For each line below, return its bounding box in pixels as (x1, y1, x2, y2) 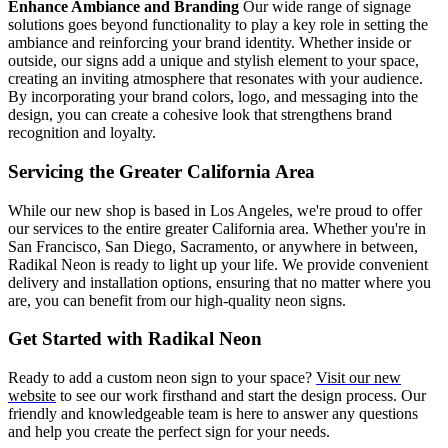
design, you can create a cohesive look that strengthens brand (8, 106, 392, 124)
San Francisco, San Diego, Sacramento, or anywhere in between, (8, 237, 418, 255)
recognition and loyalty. (8, 124, 156, 142)
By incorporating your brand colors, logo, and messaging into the (8, 88, 418, 106)
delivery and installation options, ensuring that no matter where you (8, 273, 431, 291)
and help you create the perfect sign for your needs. (8, 423, 330, 441)
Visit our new (316, 369, 401, 387)
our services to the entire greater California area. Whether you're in (8, 219, 426, 237)
